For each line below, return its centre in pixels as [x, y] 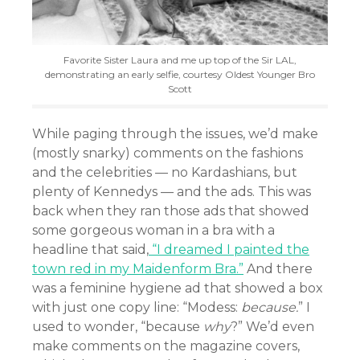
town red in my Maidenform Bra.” [138, 269]
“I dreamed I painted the [229, 250]
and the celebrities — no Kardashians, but [165, 173]
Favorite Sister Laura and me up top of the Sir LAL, [180, 60]
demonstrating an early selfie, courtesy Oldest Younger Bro [180, 75]
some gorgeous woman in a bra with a [153, 231]
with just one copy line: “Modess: [137, 308]
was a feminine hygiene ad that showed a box [178, 288]
